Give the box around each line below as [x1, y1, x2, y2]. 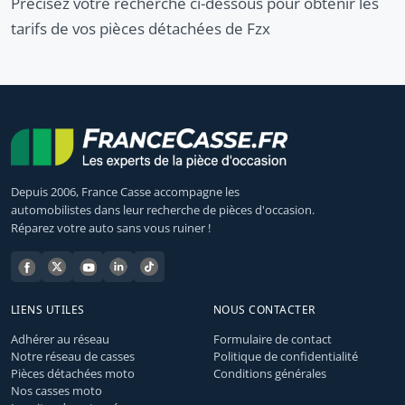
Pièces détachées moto [11, 364, 135, 381]
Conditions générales [213, 364, 326, 381]
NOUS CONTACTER [213, 301, 316, 317]
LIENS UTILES [11, 301, 85, 317]
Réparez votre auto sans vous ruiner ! [11, 219, 211, 236]
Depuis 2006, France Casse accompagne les [11, 183, 240, 200]
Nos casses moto [11, 381, 102, 399]
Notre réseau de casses [11, 347, 135, 364]
